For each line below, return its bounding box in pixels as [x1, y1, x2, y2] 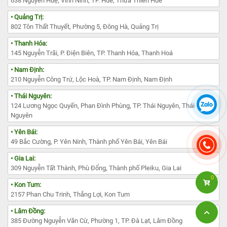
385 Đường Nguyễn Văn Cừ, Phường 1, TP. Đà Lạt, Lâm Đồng [11, 217, 182, 225]
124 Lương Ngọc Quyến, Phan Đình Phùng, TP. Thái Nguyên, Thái [11, 102, 195, 110]
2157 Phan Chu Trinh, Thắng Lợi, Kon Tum [11, 191, 130, 199]
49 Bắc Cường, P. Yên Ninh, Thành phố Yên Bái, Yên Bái [11, 138, 167, 146]
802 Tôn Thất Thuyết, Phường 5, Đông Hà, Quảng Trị [11, 23, 159, 31]
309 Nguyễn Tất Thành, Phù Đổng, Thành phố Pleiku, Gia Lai [11, 164, 181, 172]
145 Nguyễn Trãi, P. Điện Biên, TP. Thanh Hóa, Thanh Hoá [11, 49, 173, 57]
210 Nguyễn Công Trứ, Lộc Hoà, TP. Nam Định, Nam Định [11, 75, 172, 84]
